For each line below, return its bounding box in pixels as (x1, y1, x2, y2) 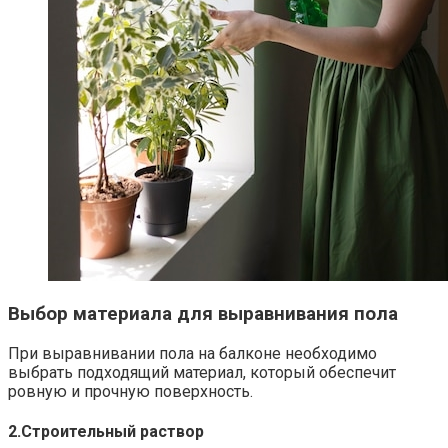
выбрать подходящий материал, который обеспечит (8, 363, 396, 383)
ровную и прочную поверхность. (8, 382, 253, 402)
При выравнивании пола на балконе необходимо (8, 344, 377, 364)
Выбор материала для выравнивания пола (8, 303, 398, 326)
